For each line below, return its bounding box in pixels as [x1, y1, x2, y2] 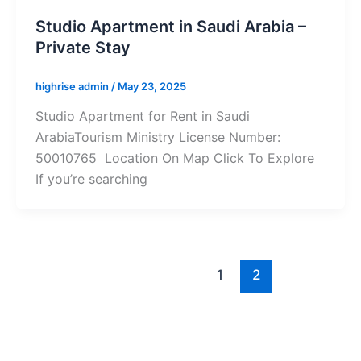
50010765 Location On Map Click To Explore [35, 150, 314, 167]
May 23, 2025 [117, 79, 186, 93]
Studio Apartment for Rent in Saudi [35, 108, 250, 125]
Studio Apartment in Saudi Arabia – [35, 16, 306, 36]
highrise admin [35, 79, 111, 93]
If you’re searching [35, 171, 147, 188]
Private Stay [35, 37, 131, 57]
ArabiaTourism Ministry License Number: [35, 129, 280, 146]
